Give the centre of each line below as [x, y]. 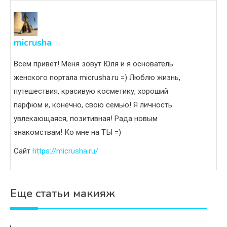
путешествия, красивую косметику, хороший [91, 91]
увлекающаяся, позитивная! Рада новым [86, 119]
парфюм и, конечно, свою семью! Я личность [93, 105]
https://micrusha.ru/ [65, 151]
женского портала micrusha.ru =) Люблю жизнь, [97, 78]
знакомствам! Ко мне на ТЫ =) [67, 133]
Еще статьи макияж [63, 194]
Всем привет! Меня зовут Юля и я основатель [93, 64]
